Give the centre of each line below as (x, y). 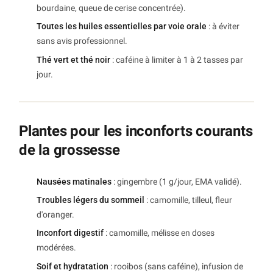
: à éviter (223, 27)
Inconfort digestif (70, 233)
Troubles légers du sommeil (90, 200)
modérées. (56, 248)
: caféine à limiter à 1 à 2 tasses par (177, 59)
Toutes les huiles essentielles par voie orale (122, 27)
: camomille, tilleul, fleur (188, 200)
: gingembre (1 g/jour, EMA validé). (177, 181)
